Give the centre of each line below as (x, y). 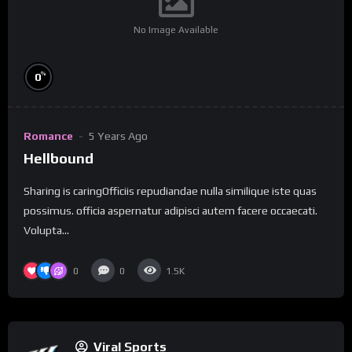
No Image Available (176, 30)
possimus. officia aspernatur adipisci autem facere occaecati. (170, 211)
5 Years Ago (118, 136)
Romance (48, 136)
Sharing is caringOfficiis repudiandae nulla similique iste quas (170, 191)
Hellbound (59, 159)
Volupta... (46, 231)
